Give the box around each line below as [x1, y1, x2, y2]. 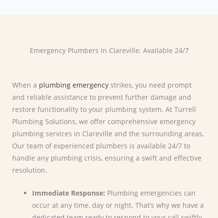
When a [12, 80, 39, 90]
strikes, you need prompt [109, 80, 192, 90]
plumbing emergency [39, 80, 109, 90]
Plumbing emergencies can [105, 188, 196, 198]
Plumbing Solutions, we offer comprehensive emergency [12, 117, 196, 127]
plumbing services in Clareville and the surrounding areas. [12, 129, 204, 139]
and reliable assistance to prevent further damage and [12, 92, 191, 102]
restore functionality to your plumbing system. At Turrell [12, 105, 196, 114]
